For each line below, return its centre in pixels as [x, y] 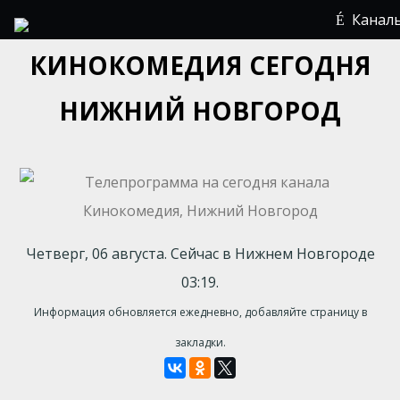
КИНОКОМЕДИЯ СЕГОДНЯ [200, 65]
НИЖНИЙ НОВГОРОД [200, 111]
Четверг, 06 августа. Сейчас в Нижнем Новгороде [200, 254]
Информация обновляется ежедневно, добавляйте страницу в [200, 312]
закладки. [200, 342]
